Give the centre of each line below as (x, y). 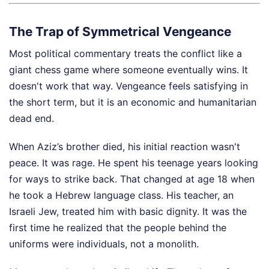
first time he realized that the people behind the (118, 228)
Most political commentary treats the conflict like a (125, 53)
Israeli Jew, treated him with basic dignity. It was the (128, 211)
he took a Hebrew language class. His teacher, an (121, 195)
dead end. (32, 118)
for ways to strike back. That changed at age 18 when (132, 179)
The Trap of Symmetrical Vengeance (120, 31)
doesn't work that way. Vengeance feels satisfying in (128, 86)
